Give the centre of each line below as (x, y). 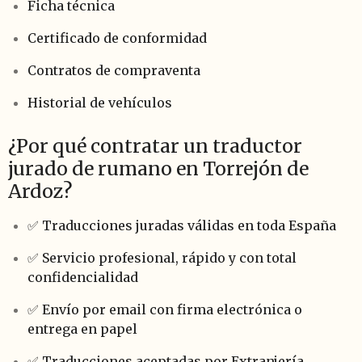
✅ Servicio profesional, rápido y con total (162, 257)
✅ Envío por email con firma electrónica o (165, 309)
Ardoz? (40, 191)
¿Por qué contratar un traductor (155, 145)
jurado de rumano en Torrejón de (158, 168)
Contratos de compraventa (114, 70)
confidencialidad (83, 277)
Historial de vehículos (100, 102)
